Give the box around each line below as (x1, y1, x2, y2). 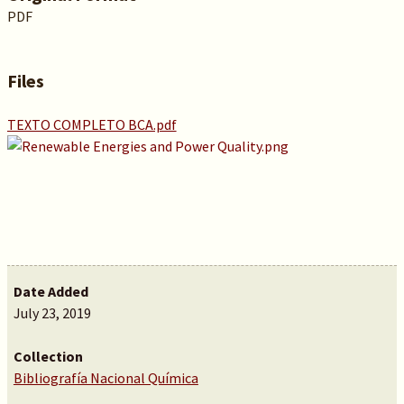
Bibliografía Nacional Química (13, 369, 198, 387)
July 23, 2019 (13, 304, 91, 322)
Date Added (13, 282, 88, 300)
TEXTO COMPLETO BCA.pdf (6, 115, 177, 133)
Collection (13, 347, 83, 365)
